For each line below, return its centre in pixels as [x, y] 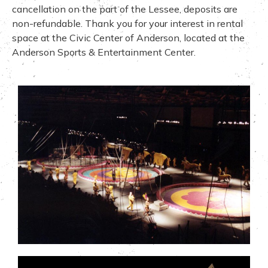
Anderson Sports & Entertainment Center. [104, 52]
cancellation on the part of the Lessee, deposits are [125, 9]
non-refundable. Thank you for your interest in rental [127, 23]
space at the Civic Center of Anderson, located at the [128, 37]
